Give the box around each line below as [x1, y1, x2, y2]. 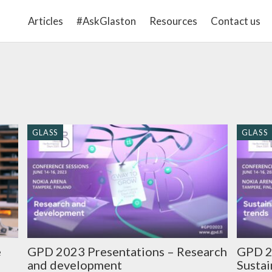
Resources [149, 15, 197, 27]
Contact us [210, 15, 260, 27]
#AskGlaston [76, 15, 136, 27]
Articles [27, 15, 63, 27]
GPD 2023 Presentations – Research [27, 244, 227, 259]
